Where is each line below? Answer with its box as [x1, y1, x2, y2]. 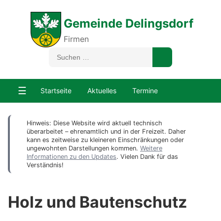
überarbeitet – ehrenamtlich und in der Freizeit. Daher [27, 128, 186, 135]
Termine [132, 86, 158, 95]
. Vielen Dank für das [116, 153, 178, 160]
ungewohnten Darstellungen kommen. [27, 145, 140, 152]
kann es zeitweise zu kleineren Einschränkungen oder [27, 136, 184, 144]
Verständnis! [27, 161, 64, 169]
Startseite [40, 86, 72, 95]
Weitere [140, 145, 162, 152]
